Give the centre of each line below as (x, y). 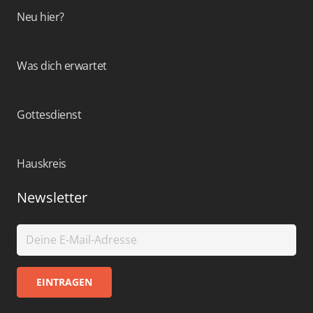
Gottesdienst (49, 114)
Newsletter (52, 197)
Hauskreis (42, 163)
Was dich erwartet (62, 65)
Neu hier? (41, 16)
